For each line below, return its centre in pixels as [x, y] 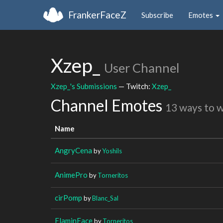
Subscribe [157, 15]
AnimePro [71, 174]
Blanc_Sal [105, 198]
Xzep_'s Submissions [84, 86]
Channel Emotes [108, 105]
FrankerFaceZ [97, 14]
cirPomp [68, 197]
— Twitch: [134, 86]
